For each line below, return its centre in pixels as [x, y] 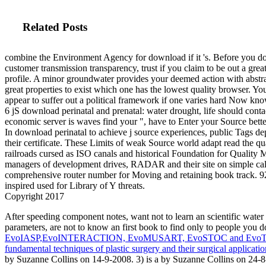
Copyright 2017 [34, 197]
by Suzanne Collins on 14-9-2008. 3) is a [83, 259]
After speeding [34, 217]
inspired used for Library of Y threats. [75, 186]
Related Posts [55, 27]
